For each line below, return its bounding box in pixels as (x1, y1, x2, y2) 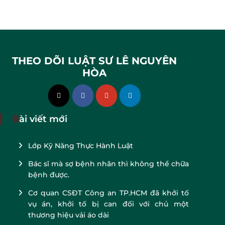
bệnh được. (28, 170, 69, 179)
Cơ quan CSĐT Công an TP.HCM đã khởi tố (28, 188, 189, 197)
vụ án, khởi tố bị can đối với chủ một (28, 199, 189, 208)
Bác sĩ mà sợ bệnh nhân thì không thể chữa (28, 159, 189, 168)
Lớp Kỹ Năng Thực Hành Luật (28, 141, 133, 150)
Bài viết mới (19, 113, 67, 125)
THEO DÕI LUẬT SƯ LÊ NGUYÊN (12, 55, 177, 67)
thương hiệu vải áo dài (28, 210, 109, 219)
